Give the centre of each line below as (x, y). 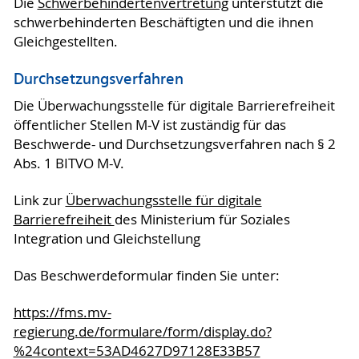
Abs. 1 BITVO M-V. (69, 164)
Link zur (39, 201)
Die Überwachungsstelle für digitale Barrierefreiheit (174, 106)
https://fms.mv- (62, 313)
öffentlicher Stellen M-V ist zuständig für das (149, 125)
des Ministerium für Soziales (202, 220)
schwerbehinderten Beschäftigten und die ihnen (163, 22)
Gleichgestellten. (65, 41)
